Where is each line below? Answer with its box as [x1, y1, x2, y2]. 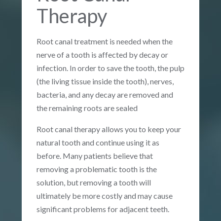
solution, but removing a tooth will [37, 177, 151, 187]
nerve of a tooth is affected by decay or [37, 49, 168, 59]
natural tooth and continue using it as [37, 137, 159, 147]
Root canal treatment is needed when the [37, 36, 173, 46]
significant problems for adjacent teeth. [37, 204, 169, 214]
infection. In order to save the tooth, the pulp [37, 63, 184, 73]
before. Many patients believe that [37, 150, 153, 160]
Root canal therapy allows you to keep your [37, 124, 181, 134]
